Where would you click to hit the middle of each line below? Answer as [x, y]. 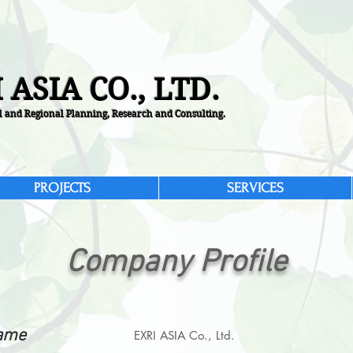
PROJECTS [62, 188]
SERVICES [255, 188]
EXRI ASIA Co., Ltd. [184, 335]
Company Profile [176, 263]
